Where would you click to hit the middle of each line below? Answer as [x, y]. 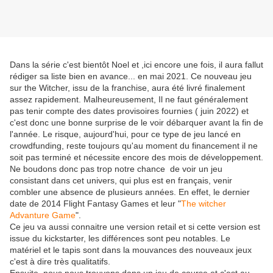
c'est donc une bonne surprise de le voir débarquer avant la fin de [136, 123]
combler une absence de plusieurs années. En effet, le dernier [130, 192]
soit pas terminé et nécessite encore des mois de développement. [136, 158]
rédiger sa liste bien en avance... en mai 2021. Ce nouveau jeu [131, 76]
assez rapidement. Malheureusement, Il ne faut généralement [129, 100]
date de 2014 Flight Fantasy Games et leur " [95, 204]
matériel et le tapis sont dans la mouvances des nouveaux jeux [131, 250]
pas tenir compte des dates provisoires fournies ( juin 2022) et [129, 111]
